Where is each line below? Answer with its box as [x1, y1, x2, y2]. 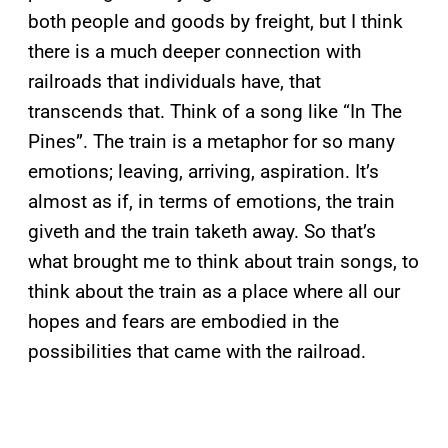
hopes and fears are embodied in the [28, 309, 339, 333]
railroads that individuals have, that [28, 69, 321, 93]
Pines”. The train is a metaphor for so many [28, 129, 395, 153]
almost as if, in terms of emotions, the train [28, 189, 395, 213]
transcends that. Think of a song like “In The [28, 99, 402, 123]
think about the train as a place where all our [28, 279, 400, 303]
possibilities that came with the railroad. [28, 339, 366, 363]
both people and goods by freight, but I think [28, 9, 403, 33]
